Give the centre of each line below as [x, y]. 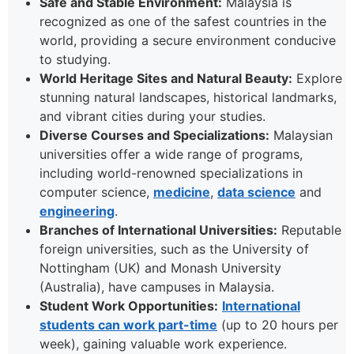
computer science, [96, 192]
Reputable [309, 230]
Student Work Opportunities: [129, 306]
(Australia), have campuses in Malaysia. [157, 287]
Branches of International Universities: [158, 230]
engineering [77, 211]
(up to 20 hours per [278, 325]
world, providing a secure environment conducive [188, 41]
